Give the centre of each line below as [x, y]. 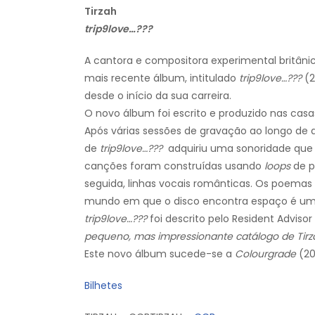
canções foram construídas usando [174, 166]
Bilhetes [103, 285]
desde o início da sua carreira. [158, 95]
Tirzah [101, 11]
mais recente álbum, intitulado [162, 78]
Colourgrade [265, 253]
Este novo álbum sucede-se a [160, 253]
